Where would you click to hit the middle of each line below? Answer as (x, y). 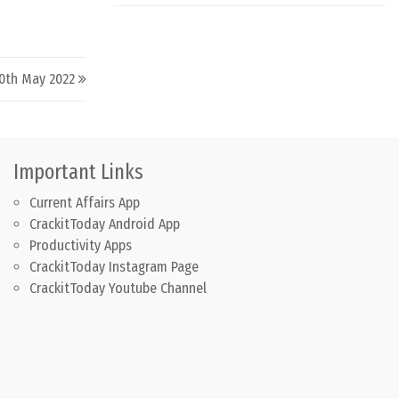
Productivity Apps (80, 246)
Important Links (78, 172)
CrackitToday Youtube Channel (118, 289)
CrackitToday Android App (104, 224)
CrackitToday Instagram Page (114, 267)
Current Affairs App (84, 203)
